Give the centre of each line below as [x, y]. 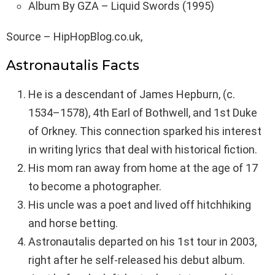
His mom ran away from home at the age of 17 [143, 168]
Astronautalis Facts [73, 66]
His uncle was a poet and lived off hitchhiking [140, 205]
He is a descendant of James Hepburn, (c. [133, 95]
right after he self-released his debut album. [137, 260]
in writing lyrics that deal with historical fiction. [143, 150]
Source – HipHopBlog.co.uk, [74, 37]
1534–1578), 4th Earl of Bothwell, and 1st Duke [143, 113]
